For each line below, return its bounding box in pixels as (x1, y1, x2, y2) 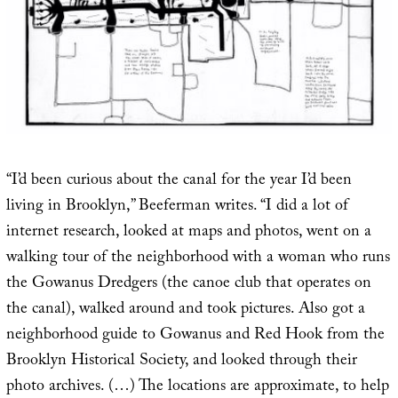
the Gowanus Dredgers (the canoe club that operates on (5, 270, 371, 298)
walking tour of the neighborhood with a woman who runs (5, 244, 390, 273)
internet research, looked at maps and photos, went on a (5, 219, 371, 247)
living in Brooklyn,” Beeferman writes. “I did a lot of (5, 193, 348, 221)
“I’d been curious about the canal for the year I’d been (5, 167, 352, 195)
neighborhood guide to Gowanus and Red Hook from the (5, 322, 385, 350)
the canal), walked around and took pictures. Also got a (5, 296, 365, 324)
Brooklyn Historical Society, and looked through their (5, 347, 357, 376)
